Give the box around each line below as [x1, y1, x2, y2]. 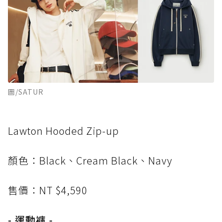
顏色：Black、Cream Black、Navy [8, 153, 172, 167]
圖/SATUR [8, 86, 44, 97]
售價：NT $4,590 [8, 182, 88, 197]
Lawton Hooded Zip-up [8, 123, 119, 138]
